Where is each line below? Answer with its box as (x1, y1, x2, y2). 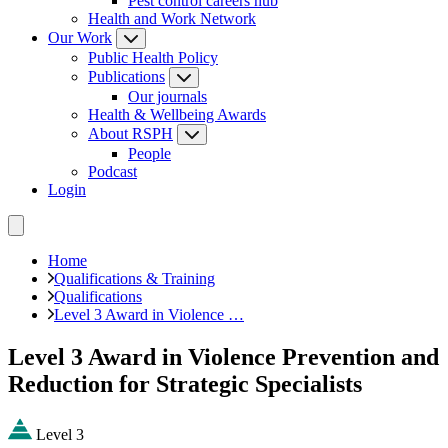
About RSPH (88, 125, 173, 142)
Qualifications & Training (54, 270, 215, 287)
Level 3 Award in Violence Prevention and (8, 343, 439, 370)
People (128, 145, 171, 162)
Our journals (128, 88, 207, 105)
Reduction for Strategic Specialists (8, 370, 362, 397)
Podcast (88, 163, 137, 180)
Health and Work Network (88, 10, 256, 27)
